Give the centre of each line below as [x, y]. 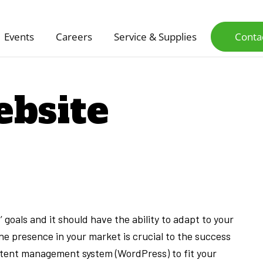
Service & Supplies [156, 37]
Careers [74, 37]
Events [19, 37]
